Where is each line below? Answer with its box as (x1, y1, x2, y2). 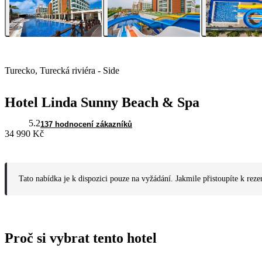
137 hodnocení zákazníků (40, 120, 132, 129)
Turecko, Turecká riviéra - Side (5, 65, 119, 76)
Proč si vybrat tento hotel (5, 230, 157, 246)
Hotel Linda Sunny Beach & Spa (5, 95, 199, 111)
